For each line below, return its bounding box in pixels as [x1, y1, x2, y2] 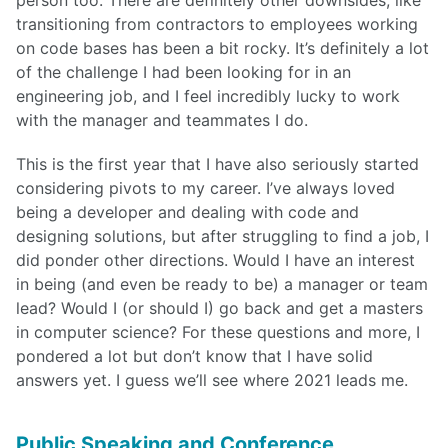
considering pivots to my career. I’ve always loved [16, 178, 395, 199]
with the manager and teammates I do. [16, 109, 308, 130]
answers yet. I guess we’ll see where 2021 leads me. [16, 370, 408, 391]
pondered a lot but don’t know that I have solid [16, 346, 373, 367]
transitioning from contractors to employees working [16, 13, 418, 34]
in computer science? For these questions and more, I [16, 322, 420, 343]
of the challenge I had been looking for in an [16, 61, 351, 82]
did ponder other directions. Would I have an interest [16, 250, 415, 271]
